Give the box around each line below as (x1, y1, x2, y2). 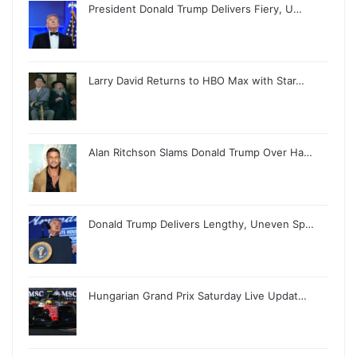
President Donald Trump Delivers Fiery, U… (88, 2, 302, 15)
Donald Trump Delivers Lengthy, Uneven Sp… (88, 217, 314, 230)
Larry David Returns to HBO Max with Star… (88, 73, 304, 87)
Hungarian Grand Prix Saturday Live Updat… (88, 288, 307, 302)
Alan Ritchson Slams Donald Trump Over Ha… (88, 145, 312, 159)
